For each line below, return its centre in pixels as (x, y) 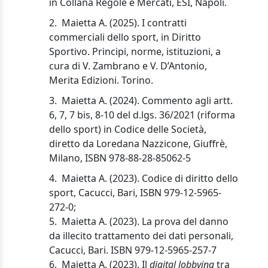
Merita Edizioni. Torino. (101, 80)
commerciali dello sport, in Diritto (125, 37)
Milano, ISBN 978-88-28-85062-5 (120, 158)
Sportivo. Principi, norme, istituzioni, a (135, 51)
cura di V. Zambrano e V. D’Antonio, (128, 66)
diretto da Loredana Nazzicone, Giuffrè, (138, 143)
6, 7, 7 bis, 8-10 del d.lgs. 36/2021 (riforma (142, 115)
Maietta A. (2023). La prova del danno (145, 221)
